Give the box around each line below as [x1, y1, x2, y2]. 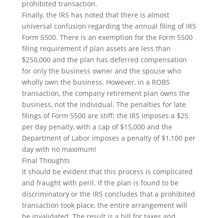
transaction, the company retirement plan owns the [21, 89, 190, 98]
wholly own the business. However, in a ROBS [21, 77, 170, 87]
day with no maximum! [21, 145, 96, 154]
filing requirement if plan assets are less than [21, 44, 171, 53]
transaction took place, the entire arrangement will [21, 200, 187, 210]
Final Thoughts [21, 156, 70, 165]
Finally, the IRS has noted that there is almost [21, 10, 169, 19]
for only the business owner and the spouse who [21, 66, 181, 75]
